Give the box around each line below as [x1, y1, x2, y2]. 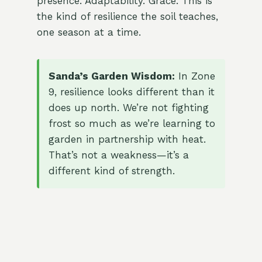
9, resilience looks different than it [48, 86, 215, 98]
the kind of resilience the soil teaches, [36, 11, 218, 23]
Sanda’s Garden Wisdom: [48, 70, 175, 82]
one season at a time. [36, 26, 141, 39]
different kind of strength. [48, 165, 175, 177]
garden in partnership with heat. [48, 133, 206, 146]
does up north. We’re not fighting [48, 102, 209, 114]
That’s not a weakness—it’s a [48, 149, 189, 161]
